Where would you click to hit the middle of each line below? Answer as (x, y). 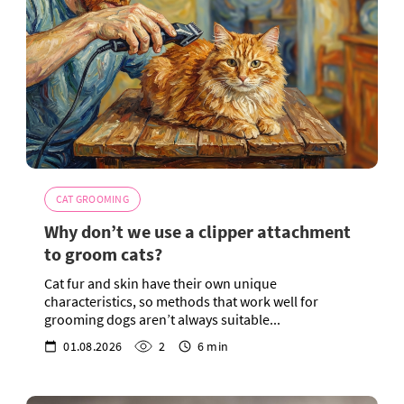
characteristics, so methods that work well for (181, 302)
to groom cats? (103, 254)
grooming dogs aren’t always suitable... (162, 320)
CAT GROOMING (92, 199)
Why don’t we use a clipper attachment (197, 232)
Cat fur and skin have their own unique (161, 284)
